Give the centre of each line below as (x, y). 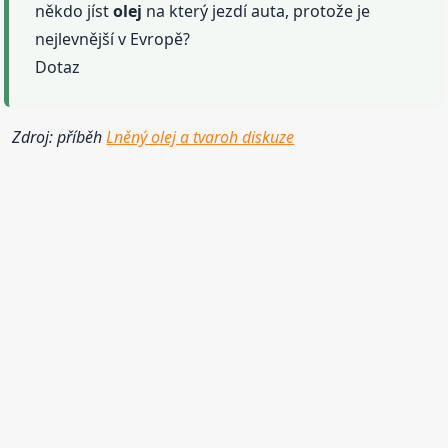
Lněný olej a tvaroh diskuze (200, 136)
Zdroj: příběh (59, 136)
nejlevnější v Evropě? (113, 38)
